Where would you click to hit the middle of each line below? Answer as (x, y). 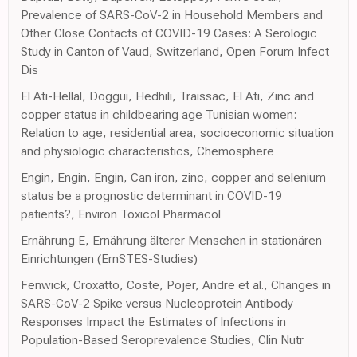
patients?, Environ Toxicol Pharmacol (121, 214)
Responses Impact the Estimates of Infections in (153, 321)
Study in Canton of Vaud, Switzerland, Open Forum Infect (175, 51)
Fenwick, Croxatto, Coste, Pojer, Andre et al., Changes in (176, 284)
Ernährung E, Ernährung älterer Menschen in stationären (171, 240)
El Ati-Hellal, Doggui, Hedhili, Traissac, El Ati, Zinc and (167, 96)
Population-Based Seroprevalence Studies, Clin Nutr (162, 339)
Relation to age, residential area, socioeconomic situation (177, 132)
